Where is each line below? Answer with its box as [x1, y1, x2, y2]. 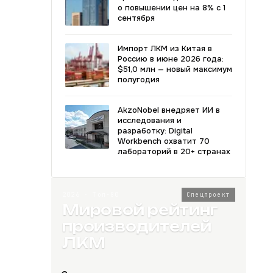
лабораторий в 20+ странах [118, 146, 230, 157]
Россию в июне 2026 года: [118, 54, 224, 64]
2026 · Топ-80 [62, 191, 119, 199]
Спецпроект [186, 191, 230, 199]
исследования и [118, 115, 182, 126]
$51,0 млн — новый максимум [118, 64, 232, 74]
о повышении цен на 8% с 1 [118, 2, 225, 13]
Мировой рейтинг [62, 201, 218, 219]
